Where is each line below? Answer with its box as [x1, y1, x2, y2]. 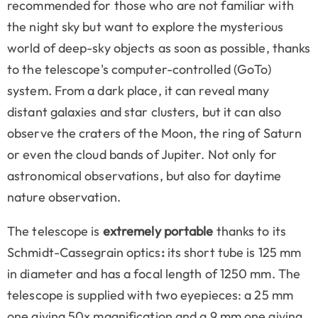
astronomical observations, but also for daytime [7, 167, 281, 184]
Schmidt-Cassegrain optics [7, 243, 161, 261]
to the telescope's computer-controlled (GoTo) [7, 60, 272, 77]
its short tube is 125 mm [164, 243, 302, 261]
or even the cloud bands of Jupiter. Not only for [7, 146, 277, 163]
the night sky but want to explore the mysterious [7, 18, 283, 35]
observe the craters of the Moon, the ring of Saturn [7, 124, 302, 141]
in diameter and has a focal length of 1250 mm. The [7, 265, 301, 282]
